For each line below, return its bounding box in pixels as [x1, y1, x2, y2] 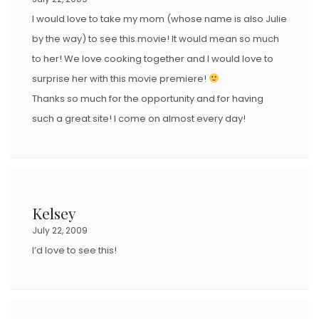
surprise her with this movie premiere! [32, 71, 209, 85]
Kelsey [32, 202, 76, 223]
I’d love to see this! [32, 243, 117, 257]
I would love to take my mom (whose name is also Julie [32, 11, 287, 26]
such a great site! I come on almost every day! [32, 111, 246, 125]
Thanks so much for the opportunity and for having [32, 91, 263, 105]
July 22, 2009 [32, 224, 88, 236]
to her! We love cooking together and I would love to [32, 51, 273, 66]
